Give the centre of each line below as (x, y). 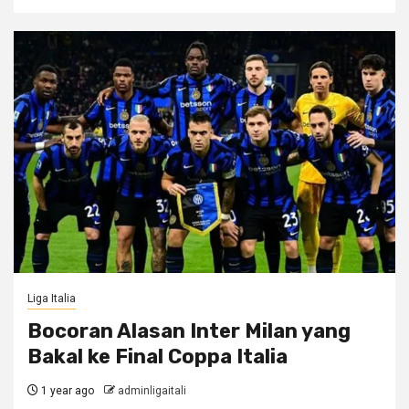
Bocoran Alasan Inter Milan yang (189, 331)
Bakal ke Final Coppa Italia (157, 357)
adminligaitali (152, 391)
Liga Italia (52, 299)
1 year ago (66, 391)
